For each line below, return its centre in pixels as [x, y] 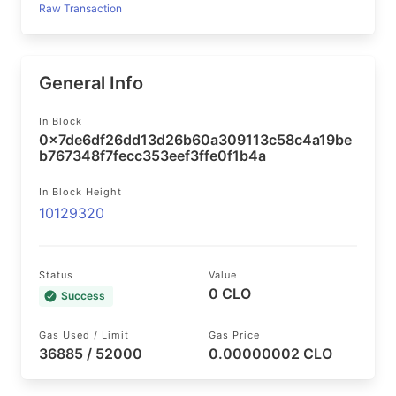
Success [83, 296]
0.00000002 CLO [270, 354]
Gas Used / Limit [84, 335]
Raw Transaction [80, 8]
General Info [91, 83]
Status [56, 275]
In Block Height [80, 192]
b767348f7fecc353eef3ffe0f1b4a [152, 156]
